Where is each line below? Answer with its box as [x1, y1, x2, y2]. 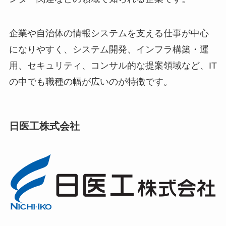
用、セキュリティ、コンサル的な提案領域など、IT [9, 61, 217, 71]
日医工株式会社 [9, 121, 80, 132]
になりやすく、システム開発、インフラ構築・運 [9, 44, 209, 55]
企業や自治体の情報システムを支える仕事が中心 [9, 28, 209, 39]
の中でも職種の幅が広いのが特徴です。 [9, 77, 173, 87]
